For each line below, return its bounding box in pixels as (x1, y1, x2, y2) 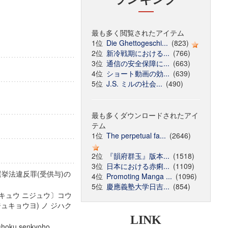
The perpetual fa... (106, 130, 166, 140)
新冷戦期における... (106, 48, 170, 58)
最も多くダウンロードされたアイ (92, 110, 199, 120)
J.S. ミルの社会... (106, 78, 163, 89)
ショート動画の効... (106, 68, 170, 78)
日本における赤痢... (106, 161, 170, 171)
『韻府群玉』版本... (106, 151, 170, 161)
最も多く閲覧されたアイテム (92, 27, 185, 38)
